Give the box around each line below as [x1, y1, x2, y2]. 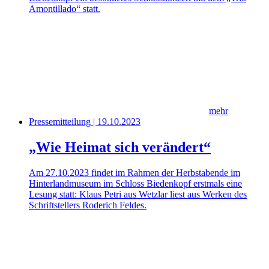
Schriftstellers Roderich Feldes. [29, 199, 147, 210]
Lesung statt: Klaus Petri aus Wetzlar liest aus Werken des [29, 189, 247, 199]
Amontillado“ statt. [29, 3, 100, 14]
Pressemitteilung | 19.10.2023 [29, 116, 141, 127]
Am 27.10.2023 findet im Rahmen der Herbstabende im [29, 167, 240, 178]
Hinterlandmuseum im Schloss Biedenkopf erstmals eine [29, 178, 242, 189]
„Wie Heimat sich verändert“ [29, 139, 211, 155]
